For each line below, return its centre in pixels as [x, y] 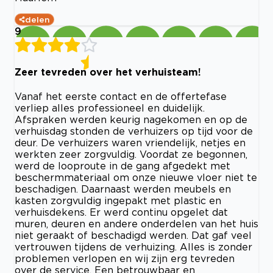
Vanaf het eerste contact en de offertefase [121, 97]
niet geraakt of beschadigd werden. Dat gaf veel [133, 236]
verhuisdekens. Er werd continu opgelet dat [121, 212]
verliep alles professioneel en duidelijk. [110, 108]
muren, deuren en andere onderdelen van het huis [136, 224]
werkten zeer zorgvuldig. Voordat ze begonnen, [131, 154]
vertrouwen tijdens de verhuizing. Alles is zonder [133, 247]
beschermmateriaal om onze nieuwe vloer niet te [136, 178]
